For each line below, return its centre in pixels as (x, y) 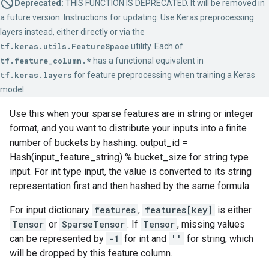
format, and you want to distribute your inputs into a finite (128, 128)
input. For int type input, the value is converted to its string (131, 171)
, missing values (211, 224)
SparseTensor (93, 224)
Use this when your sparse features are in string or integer (131, 114)
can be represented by (58, 239)
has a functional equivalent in (147, 61)
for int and (145, 239)
